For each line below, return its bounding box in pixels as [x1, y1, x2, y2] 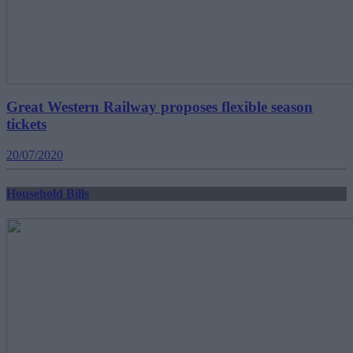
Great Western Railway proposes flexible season [6, 98, 313, 116]
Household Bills [6, 187, 89, 201]
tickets [6, 116, 46, 133]
